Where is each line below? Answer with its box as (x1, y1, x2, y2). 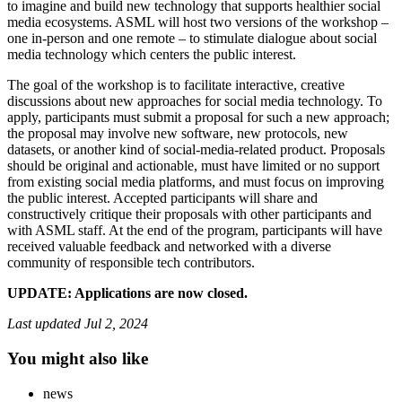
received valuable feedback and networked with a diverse (7, 239, 331, 255)
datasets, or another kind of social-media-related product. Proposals (7, 142, 385, 158)
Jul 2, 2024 (84, 316, 148, 332)
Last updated (7, 316, 84, 332)
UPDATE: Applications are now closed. (7, 285, 248, 301)
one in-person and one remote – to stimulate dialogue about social (7, 31, 377, 47)
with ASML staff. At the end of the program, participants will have (7, 223, 382, 239)
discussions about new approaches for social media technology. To (7, 93, 382, 109)
